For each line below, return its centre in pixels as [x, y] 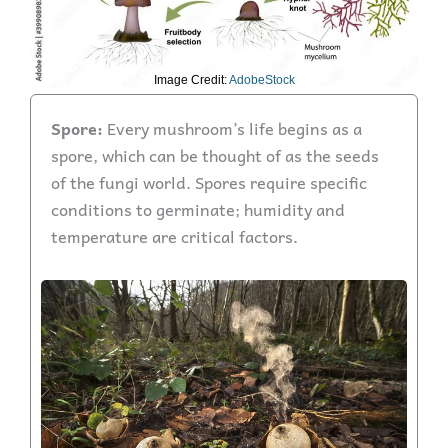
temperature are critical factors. [174, 236]
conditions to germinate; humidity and [198, 209]
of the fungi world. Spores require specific [209, 182]
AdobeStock [260, 80]
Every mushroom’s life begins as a [234, 128]
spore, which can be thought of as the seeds [215, 155]
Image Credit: [190, 80]
